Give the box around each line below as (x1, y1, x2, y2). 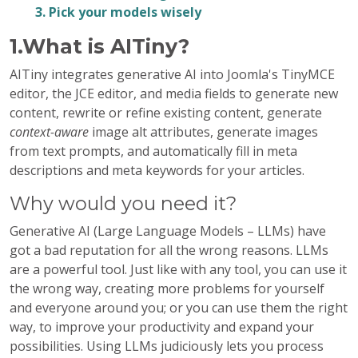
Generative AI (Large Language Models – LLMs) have (10, 222, 326, 240)
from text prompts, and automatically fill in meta (10, 142, 297, 160)
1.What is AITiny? (10, 34, 189, 58)
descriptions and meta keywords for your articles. (10, 161, 304, 179)
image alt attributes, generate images (89, 123, 318, 141)
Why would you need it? (10, 192, 237, 215)
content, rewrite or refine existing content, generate (10, 104, 322, 121)
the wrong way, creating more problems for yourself (10, 280, 324, 297)
